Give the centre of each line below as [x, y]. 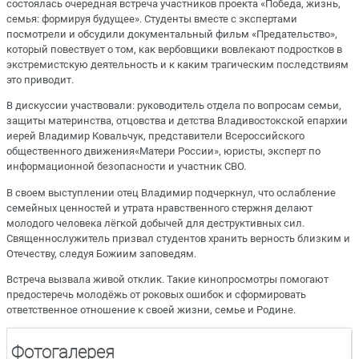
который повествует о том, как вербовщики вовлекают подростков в [174, 50]
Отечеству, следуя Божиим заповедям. [103, 253]
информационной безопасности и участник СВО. [127, 167]
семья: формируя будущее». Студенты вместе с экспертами [152, 19]
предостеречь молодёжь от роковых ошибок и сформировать [156, 294]
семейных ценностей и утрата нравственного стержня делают [159, 208]
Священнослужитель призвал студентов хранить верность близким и [178, 238]
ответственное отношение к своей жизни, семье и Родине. [151, 309]
